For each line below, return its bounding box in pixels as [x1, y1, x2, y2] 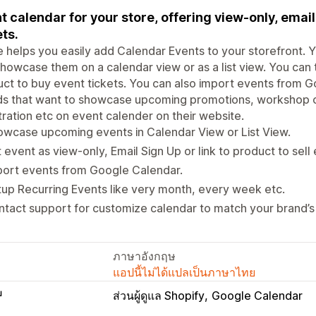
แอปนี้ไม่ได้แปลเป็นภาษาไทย [113, 265, 255, 279]
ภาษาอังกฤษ [113, 248, 176, 263]
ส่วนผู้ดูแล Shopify [113, 288, 205, 303]
